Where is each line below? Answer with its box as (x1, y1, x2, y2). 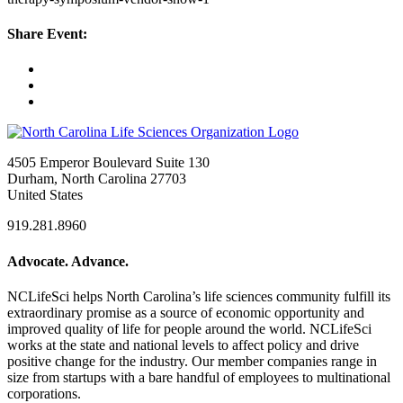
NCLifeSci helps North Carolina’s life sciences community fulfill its (7, 288, 390, 304)
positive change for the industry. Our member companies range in (7, 353, 377, 369)
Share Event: (7, 26, 87, 42)
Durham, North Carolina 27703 (7, 171, 186, 187)
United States (7, 187, 83, 203)
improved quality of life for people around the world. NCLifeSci (7, 320, 372, 336)
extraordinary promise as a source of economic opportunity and (7, 304, 364, 320)
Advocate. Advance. (7, 253, 129, 269)
